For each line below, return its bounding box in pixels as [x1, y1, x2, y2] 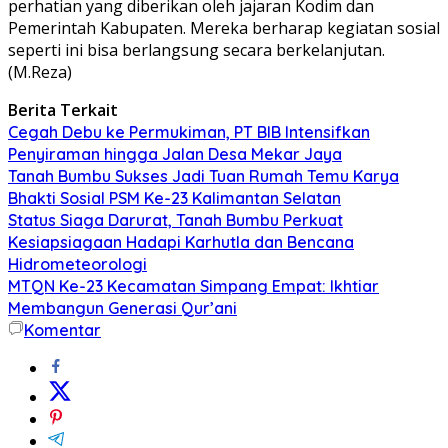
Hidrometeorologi [8, 253, 147, 274]
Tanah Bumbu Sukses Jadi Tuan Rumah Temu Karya [8, 165, 399, 186]
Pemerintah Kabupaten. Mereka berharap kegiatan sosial [8, 16, 440, 39]
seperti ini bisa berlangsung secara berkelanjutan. [8, 38, 385, 61]
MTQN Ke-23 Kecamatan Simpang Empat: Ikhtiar [8, 275, 379, 296]
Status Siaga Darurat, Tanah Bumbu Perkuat [8, 209, 343, 230]
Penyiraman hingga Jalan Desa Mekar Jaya [8, 143, 342, 164]
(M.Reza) [8, 60, 72, 83]
